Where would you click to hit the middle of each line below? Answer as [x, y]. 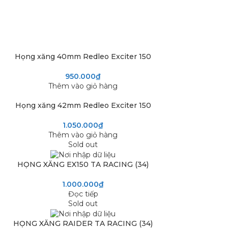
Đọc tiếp [83, 194]
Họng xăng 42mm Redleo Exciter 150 [83, 105]
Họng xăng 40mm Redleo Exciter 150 [83, 56]
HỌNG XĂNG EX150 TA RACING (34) [83, 164]
